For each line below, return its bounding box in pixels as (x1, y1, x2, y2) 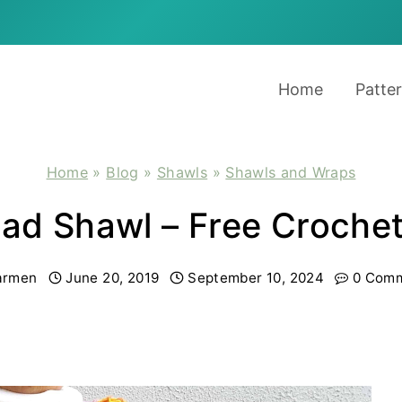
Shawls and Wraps (225, 163, 356, 182)
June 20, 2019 (66, 268, 160, 286)
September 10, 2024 (188, 268, 325, 286)
